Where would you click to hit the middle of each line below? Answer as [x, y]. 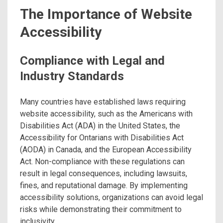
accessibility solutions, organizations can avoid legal [111, 198]
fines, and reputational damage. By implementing [104, 186]
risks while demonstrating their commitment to [101, 210]
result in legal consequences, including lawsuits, [104, 174]
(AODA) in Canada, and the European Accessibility [106, 150]
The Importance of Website [106, 14]
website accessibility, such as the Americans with [106, 114]
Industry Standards [72, 76]
